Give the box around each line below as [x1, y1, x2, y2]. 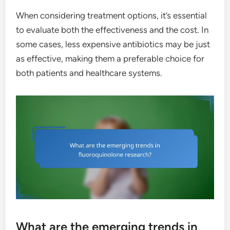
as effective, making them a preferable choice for [16, 53, 205, 64]
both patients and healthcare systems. [16, 67, 163, 78]
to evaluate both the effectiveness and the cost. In [16, 24, 209, 35]
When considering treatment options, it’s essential [16, 10, 207, 21]
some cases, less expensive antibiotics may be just [16, 39, 210, 49]
